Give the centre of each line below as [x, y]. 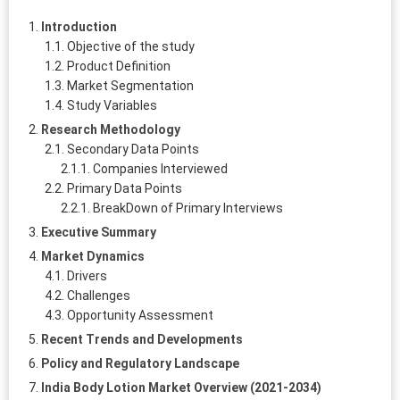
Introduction [79, 26]
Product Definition [119, 66]
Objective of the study [131, 46]
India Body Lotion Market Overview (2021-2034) [181, 387]
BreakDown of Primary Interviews [188, 208]
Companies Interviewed [160, 168]
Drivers [87, 275]
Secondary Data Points [133, 149]
